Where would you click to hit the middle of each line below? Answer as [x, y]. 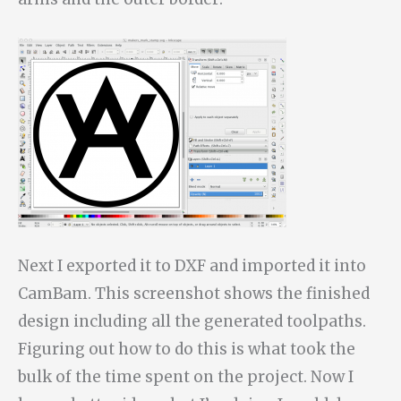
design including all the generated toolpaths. [192, 321]
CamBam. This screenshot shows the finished [194, 293]
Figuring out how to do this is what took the [187, 349]
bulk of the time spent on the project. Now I [186, 376]
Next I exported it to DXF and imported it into [192, 265]
